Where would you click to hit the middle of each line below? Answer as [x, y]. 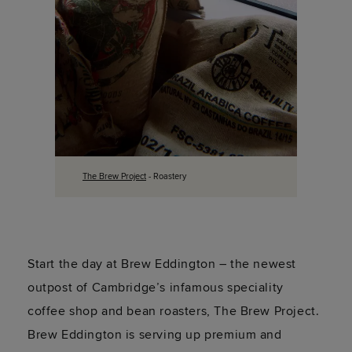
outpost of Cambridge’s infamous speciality [156, 288]
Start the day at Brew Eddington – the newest [162, 264]
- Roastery [166, 177]
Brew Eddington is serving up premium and [155, 335]
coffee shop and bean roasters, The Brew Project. [174, 312]
